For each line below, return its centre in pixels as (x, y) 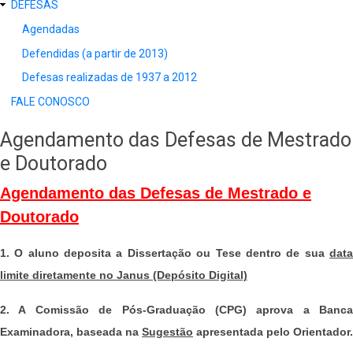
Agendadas (51, 29)
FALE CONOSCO (50, 102)
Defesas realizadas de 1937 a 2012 (110, 78)
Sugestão (167, 332)
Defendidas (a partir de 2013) (95, 53)
